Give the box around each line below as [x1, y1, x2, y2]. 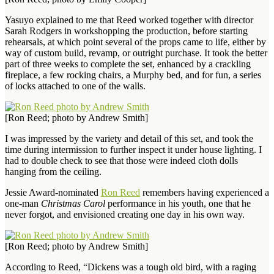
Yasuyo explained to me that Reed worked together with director [5, 14, 253, 25]
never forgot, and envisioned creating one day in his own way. [5, 209, 245, 220]
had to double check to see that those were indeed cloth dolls [5, 155, 238, 166]
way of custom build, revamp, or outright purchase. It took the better [5, 47, 267, 58]
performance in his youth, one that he [105, 198, 251, 209]
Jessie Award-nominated [5, 187, 101, 198]
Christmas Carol [41, 198, 105, 209]
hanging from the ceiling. [5, 166, 102, 177]
